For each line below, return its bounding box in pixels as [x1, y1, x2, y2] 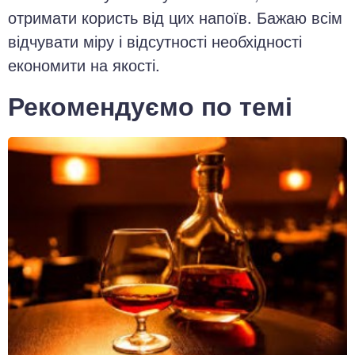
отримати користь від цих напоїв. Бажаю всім [8, 5, 342, 29]
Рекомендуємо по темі [8, 86, 292, 124]
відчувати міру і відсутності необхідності [8, 29, 302, 52]
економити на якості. [8, 52, 160, 76]
